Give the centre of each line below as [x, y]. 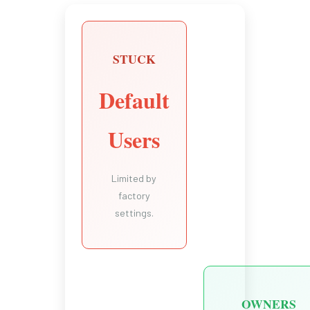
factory [134, 195]
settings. [134, 212]
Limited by [134, 178]
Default [134, 100]
